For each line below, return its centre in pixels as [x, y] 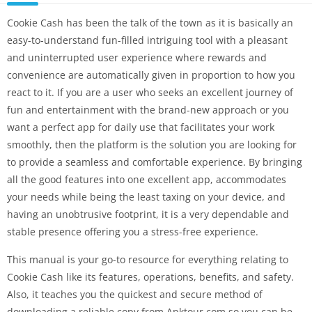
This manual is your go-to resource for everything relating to [148, 260]
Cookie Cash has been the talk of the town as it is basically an [150, 23]
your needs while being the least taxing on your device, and [146, 197]
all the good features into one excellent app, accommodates [147, 180]
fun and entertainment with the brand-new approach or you [148, 110]
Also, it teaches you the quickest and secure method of [135, 295]
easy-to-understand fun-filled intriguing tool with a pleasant [147, 40]
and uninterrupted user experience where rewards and [137, 58]
